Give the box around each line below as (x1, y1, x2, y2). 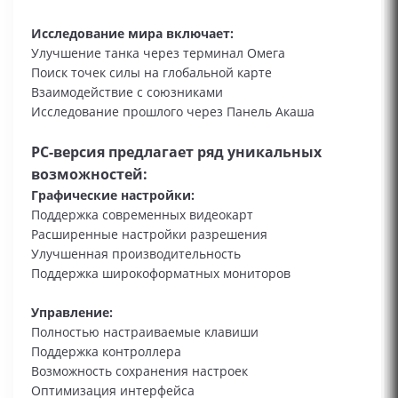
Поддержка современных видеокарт (31, 206, 253, 223)
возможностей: (31, 164, 147, 184)
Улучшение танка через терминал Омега (31, 44, 285, 61)
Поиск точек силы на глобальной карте (31, 64, 272, 81)
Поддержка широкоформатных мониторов (31, 265, 291, 282)
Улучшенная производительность (31, 245, 241, 262)
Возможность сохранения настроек (31, 362, 248, 379)
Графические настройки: (31, 187, 195, 203)
